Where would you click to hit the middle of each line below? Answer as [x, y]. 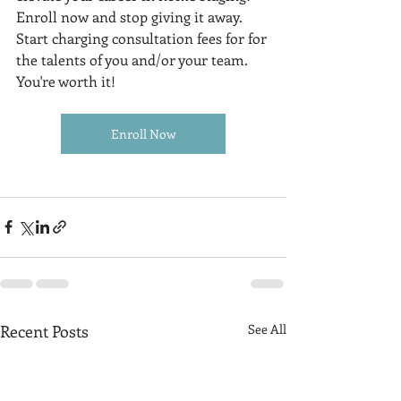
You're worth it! [66, 81]
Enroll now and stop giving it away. [131, 16]
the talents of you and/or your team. [134, 59]
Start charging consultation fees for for [143, 38]
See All [267, 328]
